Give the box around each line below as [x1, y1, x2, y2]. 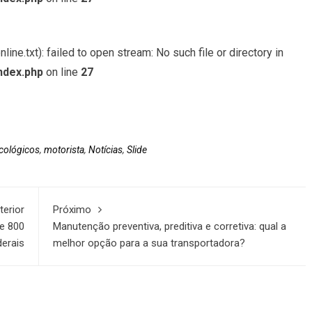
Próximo [53, 203, 92, 217]
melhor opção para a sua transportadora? [53, 237, 246, 250]
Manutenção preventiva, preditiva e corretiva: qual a [53, 220, 287, 233]
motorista [44, 144, 84, 156]
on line [43, 65, 81, 79]
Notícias [88, 144, 123, 156]
